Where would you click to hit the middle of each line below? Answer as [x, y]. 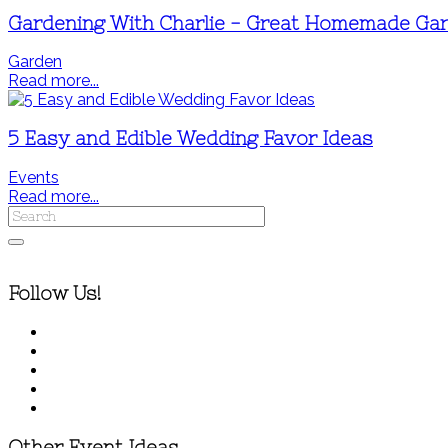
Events [33, 177]
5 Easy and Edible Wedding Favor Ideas [190, 139]
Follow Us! [55, 294]
